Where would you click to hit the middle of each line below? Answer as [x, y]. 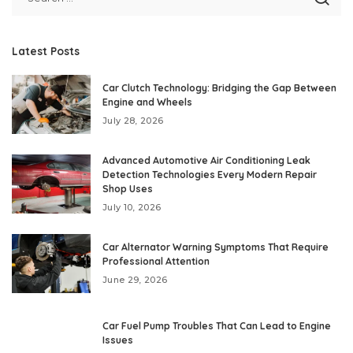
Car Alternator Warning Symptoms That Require [216, 247]
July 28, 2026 [133, 121]
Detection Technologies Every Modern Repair [210, 175]
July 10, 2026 [132, 208]
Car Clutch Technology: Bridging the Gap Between [219, 88]
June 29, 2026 [135, 280]
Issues [118, 340]
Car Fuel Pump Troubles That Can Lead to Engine [217, 326]
